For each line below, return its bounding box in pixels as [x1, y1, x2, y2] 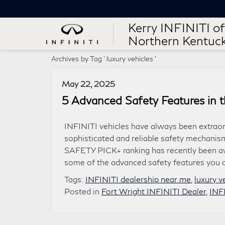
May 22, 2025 [62, 79, 115, 88]
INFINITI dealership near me [85, 174, 191, 184]
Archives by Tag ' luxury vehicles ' [51, 54, 156, 63]
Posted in [64, 186, 101, 196]
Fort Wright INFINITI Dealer [101, 186, 206, 196]
